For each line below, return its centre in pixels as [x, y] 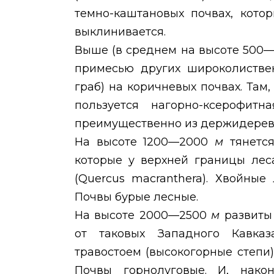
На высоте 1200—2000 [145, 142]
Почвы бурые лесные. [136, 197]
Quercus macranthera [141, 179]
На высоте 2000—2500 [143, 216]
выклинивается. [120, 32]
